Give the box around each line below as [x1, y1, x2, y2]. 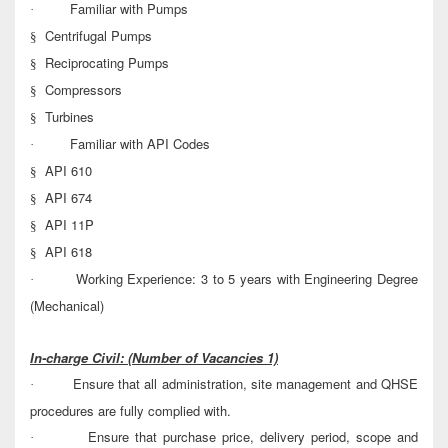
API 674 [45, 188, 92, 208]
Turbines [45, 107, 94, 127]
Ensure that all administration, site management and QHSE [72, 374, 418, 394]
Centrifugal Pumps [45, 26, 152, 46]
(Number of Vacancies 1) [128, 348, 278, 368]
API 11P [45, 215, 94, 235]
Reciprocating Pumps [45, 53, 169, 73]
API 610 [45, 161, 92, 181]
